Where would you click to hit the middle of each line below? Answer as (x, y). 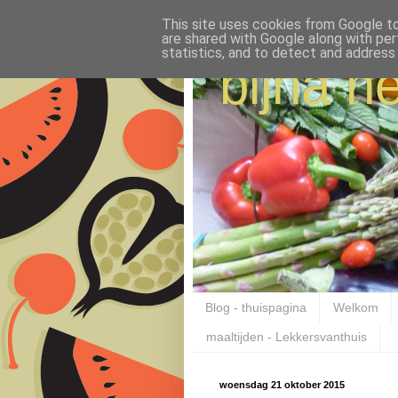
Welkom (356, 308)
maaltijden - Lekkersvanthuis (287, 337)
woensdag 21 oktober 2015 (282, 384)
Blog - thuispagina (256, 308)
